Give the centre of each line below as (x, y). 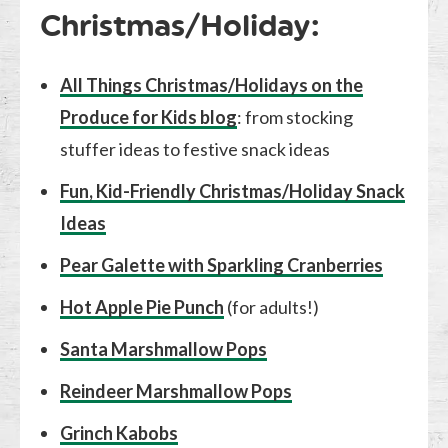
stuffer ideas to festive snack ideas (195, 148)
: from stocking (295, 116)
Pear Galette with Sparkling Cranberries (222, 264)
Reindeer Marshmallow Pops (176, 390)
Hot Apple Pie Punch (142, 306)
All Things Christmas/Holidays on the (212, 84)
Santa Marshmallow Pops (164, 348)
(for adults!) (272, 306)
